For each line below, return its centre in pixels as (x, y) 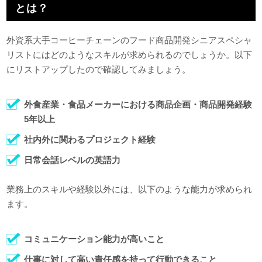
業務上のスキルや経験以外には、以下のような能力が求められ (130, 189)
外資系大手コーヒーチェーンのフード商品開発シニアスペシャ (130, 40)
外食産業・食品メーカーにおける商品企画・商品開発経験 (138, 105)
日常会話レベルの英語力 (73, 160)
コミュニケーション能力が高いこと (94, 239)
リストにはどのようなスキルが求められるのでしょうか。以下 (130, 55)
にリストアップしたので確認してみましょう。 (99, 70)
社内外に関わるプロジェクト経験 (90, 140)
